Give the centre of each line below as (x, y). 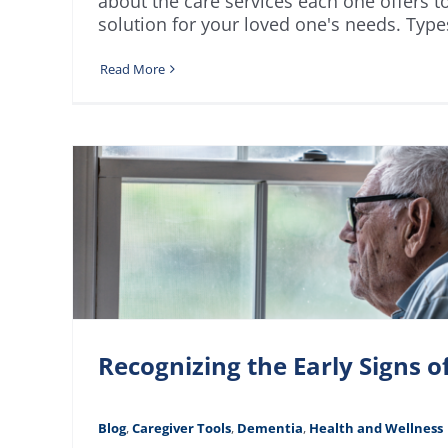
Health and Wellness (376, 428)
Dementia (270, 428)
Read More (132, 68)
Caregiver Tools (181, 428)
